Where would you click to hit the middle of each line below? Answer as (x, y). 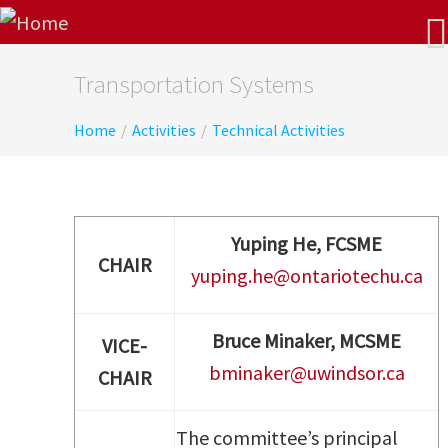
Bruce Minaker (271, 340)
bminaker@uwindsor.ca (306, 372)
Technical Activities (278, 130)
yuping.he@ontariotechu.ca (306, 275)
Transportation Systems (194, 84)
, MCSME (365, 340)
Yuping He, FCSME (306, 243)
